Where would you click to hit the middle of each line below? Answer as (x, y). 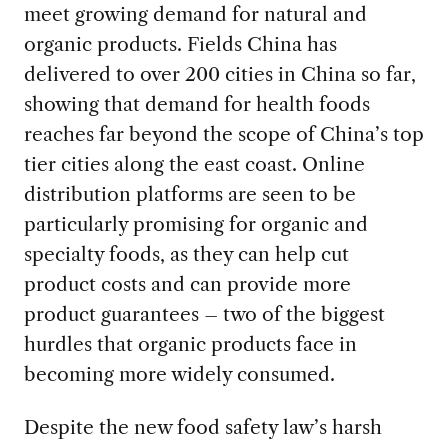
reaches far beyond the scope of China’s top (223, 134)
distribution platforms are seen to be (189, 194)
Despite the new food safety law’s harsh (202, 426)
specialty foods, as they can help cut (186, 254)
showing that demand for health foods (196, 104)
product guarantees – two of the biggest (204, 314)
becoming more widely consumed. (179, 374)
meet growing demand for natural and (195, 14)
